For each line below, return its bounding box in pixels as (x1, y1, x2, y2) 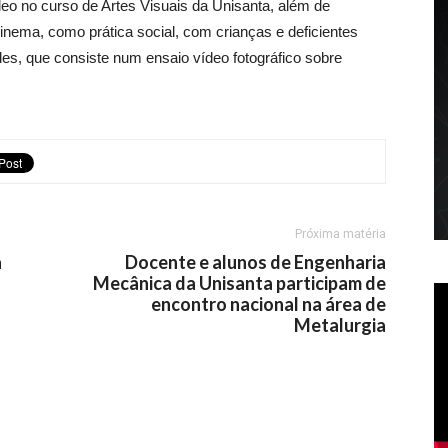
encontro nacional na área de (151, 293, 386, 315)
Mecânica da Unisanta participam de (93, 272, 386, 294)
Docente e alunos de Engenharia (125, 251, 386, 273)
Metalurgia (294, 314, 386, 336)
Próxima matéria (295, 227, 386, 241)
